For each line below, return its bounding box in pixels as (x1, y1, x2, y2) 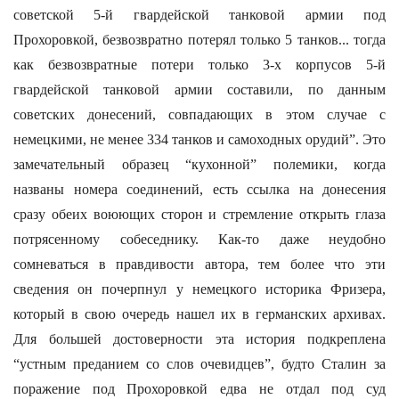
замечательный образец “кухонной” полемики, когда (13, 157, 386, 172)
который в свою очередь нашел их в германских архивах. (13, 306, 386, 322)
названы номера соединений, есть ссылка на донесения (13, 182, 386, 197)
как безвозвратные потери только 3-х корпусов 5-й (13, 57, 386, 72)
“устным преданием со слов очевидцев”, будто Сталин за (13, 356, 386, 371)
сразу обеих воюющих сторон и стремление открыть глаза (13, 207, 386, 222)
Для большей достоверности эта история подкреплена (13, 331, 386, 346)
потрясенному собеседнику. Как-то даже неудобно (13, 232, 386, 247)
